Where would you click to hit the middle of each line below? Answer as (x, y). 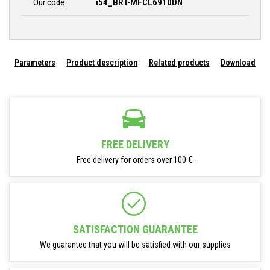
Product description (102, 63)
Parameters (35, 63)
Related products (179, 63)
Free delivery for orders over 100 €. (135, 160)
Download (238, 63)
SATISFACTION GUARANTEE (135, 229)
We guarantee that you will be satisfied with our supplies (135, 245)
